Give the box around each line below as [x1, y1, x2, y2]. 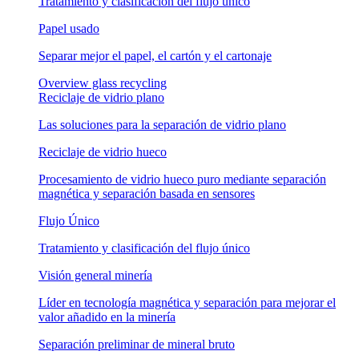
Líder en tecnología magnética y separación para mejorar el [38, 295, 336, 309]
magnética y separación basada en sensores [38, 186, 255, 200]
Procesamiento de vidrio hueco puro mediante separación [38, 171, 326, 186]
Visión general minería [38, 268, 152, 282]
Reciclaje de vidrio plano [38, 90, 164, 104]
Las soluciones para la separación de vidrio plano [38, 117, 286, 131]
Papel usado [38, 21, 99, 35]
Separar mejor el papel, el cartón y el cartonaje [38, 48, 272, 63]
